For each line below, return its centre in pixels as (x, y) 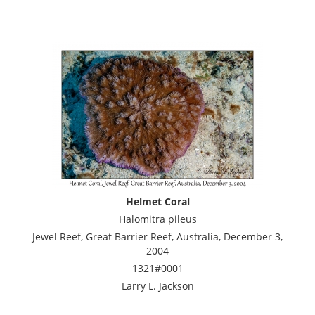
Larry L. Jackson (157, 285)
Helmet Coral (157, 201)
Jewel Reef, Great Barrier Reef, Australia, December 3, (157, 236)
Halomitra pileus (157, 219)
